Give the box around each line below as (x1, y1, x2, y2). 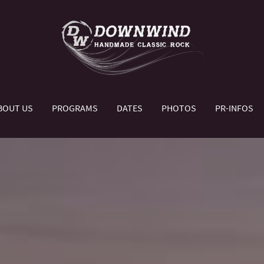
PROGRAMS (51, 102, 98, 114)
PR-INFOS (214, 102, 253, 114)
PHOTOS (161, 102, 196, 114)
